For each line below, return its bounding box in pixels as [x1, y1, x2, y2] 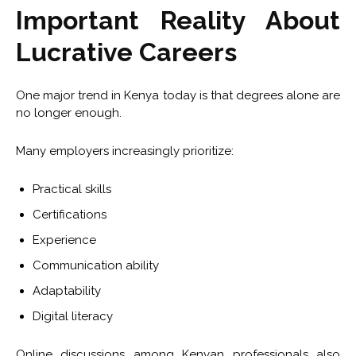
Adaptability [33, 284, 101, 299]
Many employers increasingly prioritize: [16, 144, 234, 159]
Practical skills [33, 182, 111, 197]
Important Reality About [16, 6, 340, 36]
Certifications [33, 207, 106, 222]
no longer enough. [16, 106, 122, 121]
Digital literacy [33, 309, 113, 324]
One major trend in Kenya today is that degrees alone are [16, 88, 340, 103]
